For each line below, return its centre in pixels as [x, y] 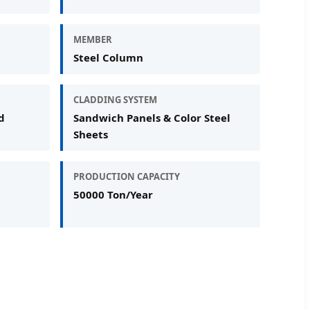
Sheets [91, 134]
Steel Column [109, 57]
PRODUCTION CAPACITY [127, 176]
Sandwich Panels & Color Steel [152, 117]
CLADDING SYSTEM [116, 99]
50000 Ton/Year [113, 194]
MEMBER [93, 39]
